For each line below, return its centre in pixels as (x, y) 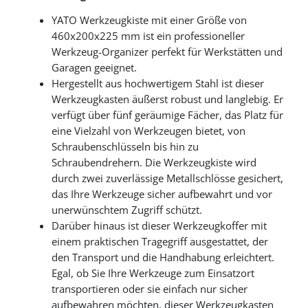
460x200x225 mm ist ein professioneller (148, 36)
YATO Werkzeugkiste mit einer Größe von (149, 21)
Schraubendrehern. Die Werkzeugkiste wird (154, 163)
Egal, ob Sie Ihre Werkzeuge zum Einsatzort (153, 274)
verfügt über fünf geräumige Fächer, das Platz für (167, 115)
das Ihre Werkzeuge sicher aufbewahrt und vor (162, 195)
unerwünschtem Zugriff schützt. (127, 210)
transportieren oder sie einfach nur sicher (150, 289)
